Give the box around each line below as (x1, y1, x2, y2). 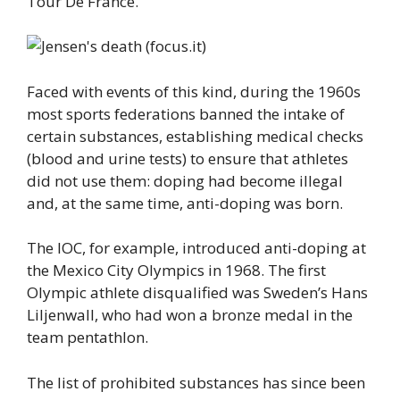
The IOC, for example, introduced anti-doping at (27, 237, 366, 258)
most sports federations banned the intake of (27, 103, 345, 124)
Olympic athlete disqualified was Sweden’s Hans (27, 282, 368, 303)
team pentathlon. (27, 327, 148, 347)
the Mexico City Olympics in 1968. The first (27, 260, 326, 280)
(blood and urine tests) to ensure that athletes (27, 147, 348, 169)
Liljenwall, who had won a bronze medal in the (27, 304, 353, 325)
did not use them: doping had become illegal (27, 170, 343, 191)
